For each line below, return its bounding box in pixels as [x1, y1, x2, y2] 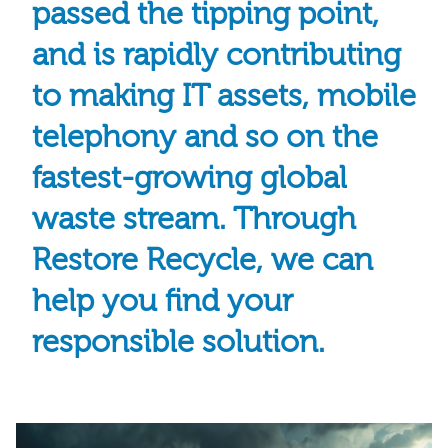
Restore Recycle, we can [32, 243, 373, 279]
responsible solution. [32, 325, 325, 361]
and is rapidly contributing [32, 38, 401, 74]
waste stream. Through [32, 202, 356, 238]
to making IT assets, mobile [32, 79, 416, 115]
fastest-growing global [32, 161, 347, 197]
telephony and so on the [32, 120, 378, 156]
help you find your [32, 284, 293, 320]
